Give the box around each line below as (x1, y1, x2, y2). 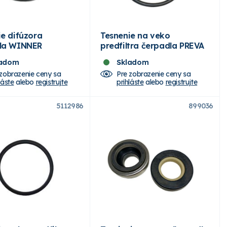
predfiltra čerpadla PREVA (100, 40, 204, 51)
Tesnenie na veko (100, 30, 170, 41)
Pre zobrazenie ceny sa (117, 69, 191, 79)
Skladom (117, 57, 149, 67)
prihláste (117, 77, 144, 87)
